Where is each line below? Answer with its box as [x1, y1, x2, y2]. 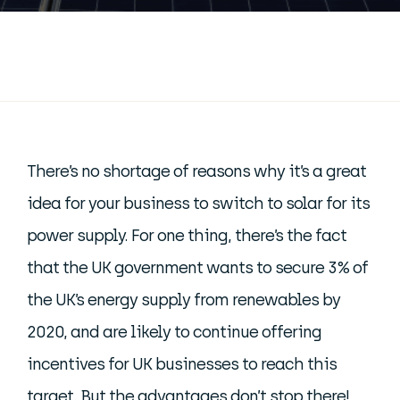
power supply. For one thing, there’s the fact [27, 226, 346, 246]
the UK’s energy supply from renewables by [27, 290, 340, 310]
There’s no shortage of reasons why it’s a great [27, 162, 366, 181]
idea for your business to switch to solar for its [27, 194, 370, 213]
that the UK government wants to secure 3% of [27, 258, 368, 278]
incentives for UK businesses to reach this [27, 354, 337, 374]
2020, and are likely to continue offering [27, 322, 321, 342]
